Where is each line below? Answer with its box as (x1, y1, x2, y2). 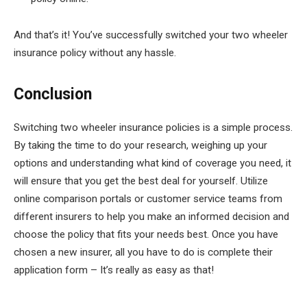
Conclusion (14, 85, 92, 104)
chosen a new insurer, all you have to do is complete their (14, 245, 273, 258)
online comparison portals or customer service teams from (14, 192, 282, 205)
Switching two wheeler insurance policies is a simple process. (14, 121, 293, 134)
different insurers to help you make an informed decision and (14, 210, 289, 223)
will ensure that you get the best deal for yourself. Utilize (14, 174, 268, 187)
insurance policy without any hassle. (14, 47, 176, 60)
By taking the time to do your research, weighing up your (14, 138, 267, 151)
